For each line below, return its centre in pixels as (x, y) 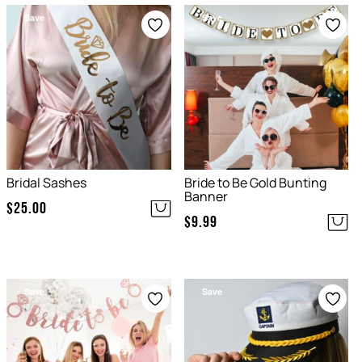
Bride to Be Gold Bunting (255, 182)
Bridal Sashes (46, 182)
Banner (206, 196)
